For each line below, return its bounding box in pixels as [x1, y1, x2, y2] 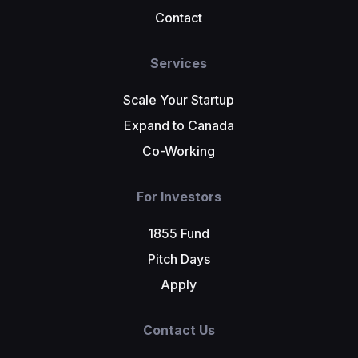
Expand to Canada [123, 117, 234, 134]
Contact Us [142, 322, 215, 338]
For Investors [136, 189, 221, 205]
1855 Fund [148, 225, 210, 241]
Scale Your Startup [123, 92, 235, 109]
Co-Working [142, 143, 216, 160]
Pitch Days [147, 251, 210, 267]
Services [150, 55, 208, 72]
